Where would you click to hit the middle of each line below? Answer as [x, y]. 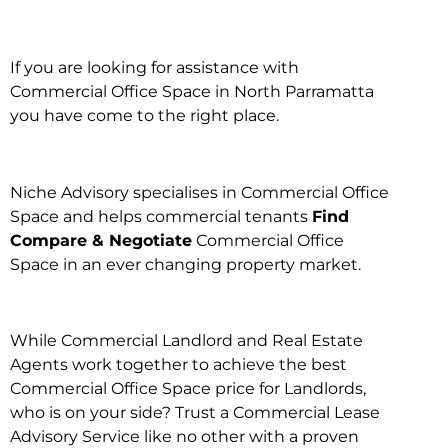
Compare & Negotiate [101, 240]
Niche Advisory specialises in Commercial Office [199, 192]
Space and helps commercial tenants [161, 216]
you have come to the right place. [144, 115]
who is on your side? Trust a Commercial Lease [195, 413]
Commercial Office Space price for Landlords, [188, 389]
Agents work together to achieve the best [178, 365]
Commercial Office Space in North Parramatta [192, 91]
